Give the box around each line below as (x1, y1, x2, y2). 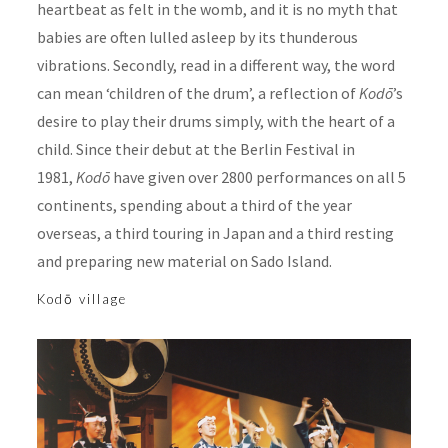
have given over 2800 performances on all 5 (109, 166, 406, 187)
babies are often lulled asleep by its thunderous (36, 26, 358, 47)
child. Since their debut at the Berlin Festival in (36, 138, 355, 159)
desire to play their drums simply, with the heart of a (36, 110, 395, 131)
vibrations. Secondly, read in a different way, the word (36, 54, 395, 75)
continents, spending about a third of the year (36, 194, 352, 215)
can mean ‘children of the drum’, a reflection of (36, 82, 359, 103)
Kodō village (36, 290, 127, 307)
